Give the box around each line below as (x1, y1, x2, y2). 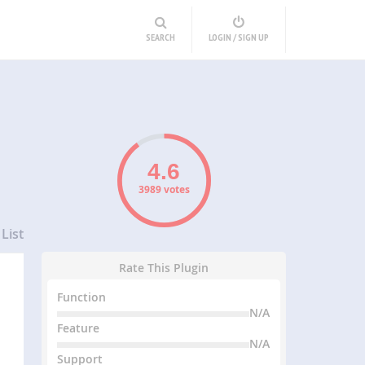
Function (57, 289, 107, 305)
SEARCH (146, 31, 176, 43)
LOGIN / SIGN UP (209, 31, 270, 43)
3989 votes (138, 182, 190, 196)
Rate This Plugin (119, 260, 209, 275)
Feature (57, 320, 100, 336)
